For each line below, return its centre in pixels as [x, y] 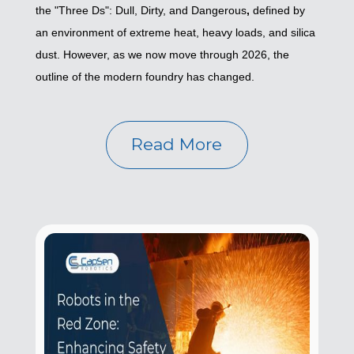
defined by [277, 10]
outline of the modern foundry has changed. [145, 76]
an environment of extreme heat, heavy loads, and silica [175, 32]
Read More [177, 145]
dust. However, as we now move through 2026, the [162, 54]
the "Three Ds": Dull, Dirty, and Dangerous [141, 10]
